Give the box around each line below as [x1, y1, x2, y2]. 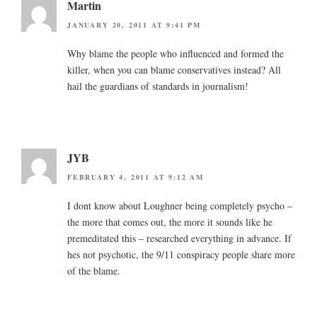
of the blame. [67, 264, 120, 278]
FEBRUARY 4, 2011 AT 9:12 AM [67, 172, 204, 183]
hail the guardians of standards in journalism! [67, 79, 248, 93]
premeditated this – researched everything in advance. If [67, 231, 292, 246]
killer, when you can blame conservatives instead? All [67, 62, 281, 76]
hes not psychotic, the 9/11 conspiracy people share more [67, 248, 295, 262]
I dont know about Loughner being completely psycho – [67, 199, 292, 213]
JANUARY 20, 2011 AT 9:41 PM [67, 19, 202, 30]
